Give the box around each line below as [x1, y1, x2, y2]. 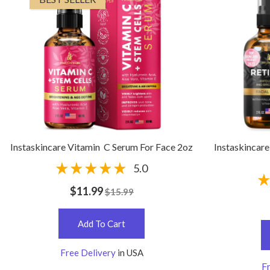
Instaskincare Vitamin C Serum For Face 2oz [10, 141, 193, 153]
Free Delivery [60, 247, 118, 259]
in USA [117, 247, 143, 259]
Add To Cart [78, 218, 126, 230]
